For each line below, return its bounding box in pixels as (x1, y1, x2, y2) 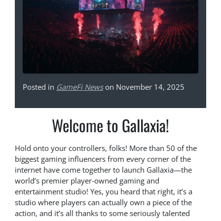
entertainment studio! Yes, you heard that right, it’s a (15, 186, 192, 197)
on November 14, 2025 (103, 82, 184, 92)
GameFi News (56, 82, 103, 92)
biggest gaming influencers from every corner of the (15, 154, 191, 164)
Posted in (23, 82, 56, 92)
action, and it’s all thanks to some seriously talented (15, 208, 190, 219)
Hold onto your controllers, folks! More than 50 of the (15, 143, 197, 153)
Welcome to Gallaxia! (52, 113, 169, 137)
